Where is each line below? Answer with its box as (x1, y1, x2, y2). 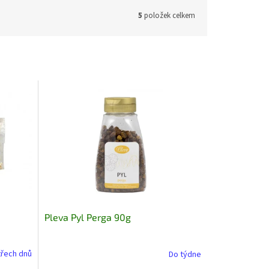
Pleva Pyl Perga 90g (44, 211, 131, 223)
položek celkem (142, 10, 195, 21)
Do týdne (168, 249, 201, 261)
